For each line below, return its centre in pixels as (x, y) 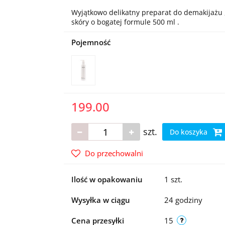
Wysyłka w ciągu (100, 200)
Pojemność (91, 42)
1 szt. (173, 179)
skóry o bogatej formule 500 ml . (125, 22)
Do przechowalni (114, 153)
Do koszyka (189, 132)
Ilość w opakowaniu (107, 179)
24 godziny (183, 200)
